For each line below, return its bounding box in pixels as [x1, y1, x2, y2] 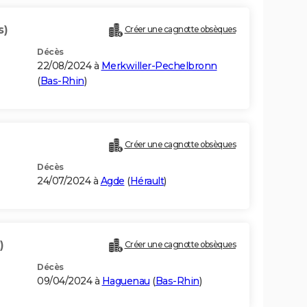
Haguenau [101, 275, 150, 288]
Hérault [130, 175, 164, 188]
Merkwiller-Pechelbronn [101, 60, 217, 73]
